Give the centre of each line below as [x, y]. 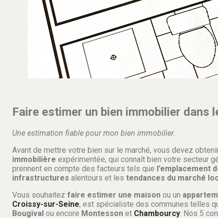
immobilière [34, 159]
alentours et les [98, 178]
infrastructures [41, 178]
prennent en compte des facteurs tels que [84, 168]
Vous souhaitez [40, 195]
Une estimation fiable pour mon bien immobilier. [94, 133]
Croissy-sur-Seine [46, 204]
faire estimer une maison [114, 195]
